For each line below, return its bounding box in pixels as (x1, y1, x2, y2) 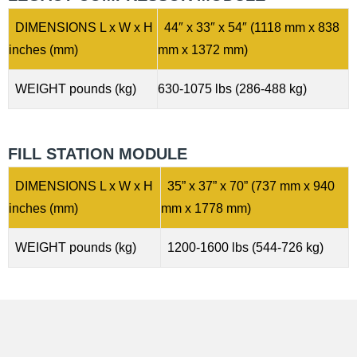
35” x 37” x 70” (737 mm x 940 (161, 178, 335, 193)
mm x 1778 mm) (161, 201, 251, 215)
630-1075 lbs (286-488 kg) (158, 81, 307, 96)
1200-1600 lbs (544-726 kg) (161, 240, 324, 254)
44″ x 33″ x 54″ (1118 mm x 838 (158, 20, 339, 34)
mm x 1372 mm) (158, 42, 251, 57)
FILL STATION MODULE (8, 144, 187, 163)
